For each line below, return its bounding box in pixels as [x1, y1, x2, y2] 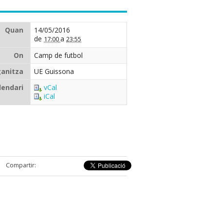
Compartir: [6, 160, 36, 169]
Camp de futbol [34, 50, 83, 60]
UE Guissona [34, 66, 74, 76]
